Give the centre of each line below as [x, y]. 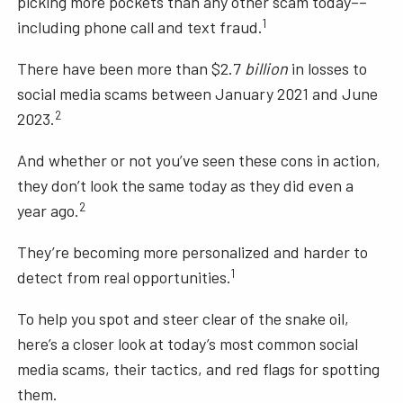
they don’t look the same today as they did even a [186, 186]
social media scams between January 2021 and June [198, 94]
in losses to [328, 69]
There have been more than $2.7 [131, 69]
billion [267, 69]
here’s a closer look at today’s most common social [188, 344]
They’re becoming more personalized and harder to [193, 252]
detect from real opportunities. [125, 278]
